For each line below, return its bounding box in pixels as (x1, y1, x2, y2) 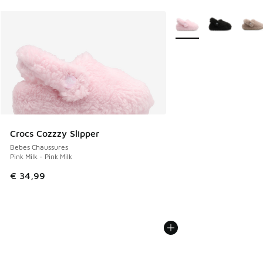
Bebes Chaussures (10, 143, 68, 152)
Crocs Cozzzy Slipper (10, 128, 99, 139)
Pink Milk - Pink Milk (10, 152, 72, 161)
